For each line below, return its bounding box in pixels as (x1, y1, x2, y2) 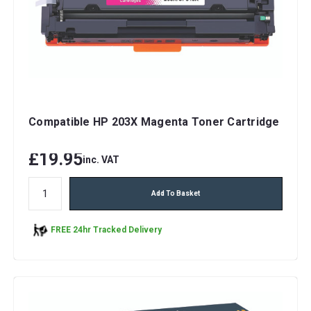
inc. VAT (83, 153, 119, 165)
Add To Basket (151, 189, 201, 197)
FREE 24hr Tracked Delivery (51, 225, 162, 235)
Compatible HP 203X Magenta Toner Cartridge (28, 115, 280, 128)
